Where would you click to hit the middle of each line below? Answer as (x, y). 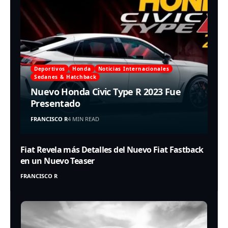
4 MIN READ (83, 119)
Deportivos (50, 68)
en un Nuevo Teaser (58, 161)
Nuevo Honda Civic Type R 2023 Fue (106, 91)
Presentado (55, 103)
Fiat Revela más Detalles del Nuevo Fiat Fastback (112, 149)
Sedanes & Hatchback (65, 77)
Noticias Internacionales (134, 68)
